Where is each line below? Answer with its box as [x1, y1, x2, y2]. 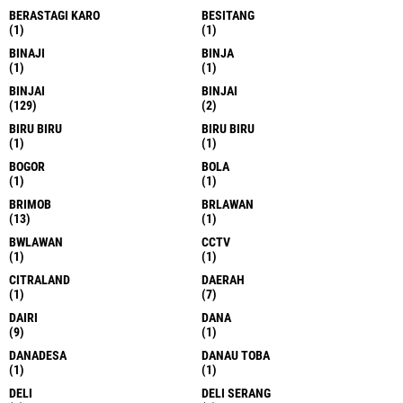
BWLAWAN [9, 235, 63, 250]
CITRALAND [9, 273, 70, 288]
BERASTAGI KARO [9, 8, 100, 23]
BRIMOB [9, 197, 51, 212]
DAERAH [201, 273, 245, 288]
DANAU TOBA [201, 348, 270, 363]
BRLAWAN [201, 197, 254, 212]
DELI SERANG [201, 386, 271, 401]
